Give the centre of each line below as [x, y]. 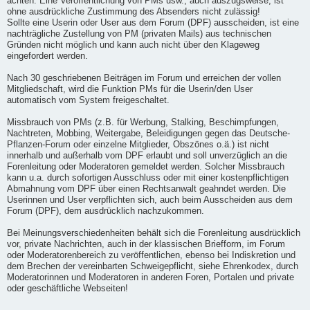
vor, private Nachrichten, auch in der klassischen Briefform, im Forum [146, 244]
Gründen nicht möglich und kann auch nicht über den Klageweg [133, 45]
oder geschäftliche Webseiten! [67, 288]
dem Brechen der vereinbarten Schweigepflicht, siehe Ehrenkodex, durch [153, 266]
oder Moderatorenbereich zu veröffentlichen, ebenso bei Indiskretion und [151, 255]
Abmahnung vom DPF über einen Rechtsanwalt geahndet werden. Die [146, 189]
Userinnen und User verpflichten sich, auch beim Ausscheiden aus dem [150, 200]
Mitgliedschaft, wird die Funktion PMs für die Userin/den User [130, 89]
